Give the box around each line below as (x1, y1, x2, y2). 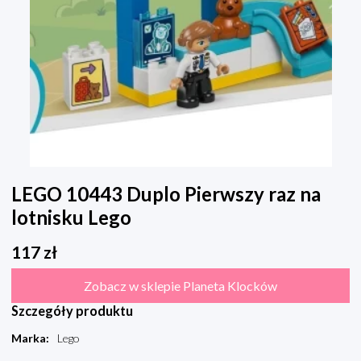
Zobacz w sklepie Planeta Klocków (84, 278, 277, 294)
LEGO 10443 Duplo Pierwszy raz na (11, 182, 321, 206)
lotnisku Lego (11, 205, 131, 230)
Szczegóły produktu (11, 303, 133, 319)
